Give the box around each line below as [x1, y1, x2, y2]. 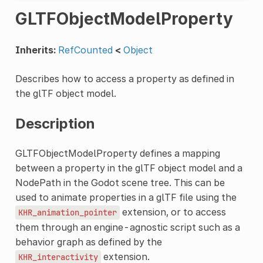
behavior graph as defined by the [15, 235, 162, 248]
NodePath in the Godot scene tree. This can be [15, 176, 225, 188]
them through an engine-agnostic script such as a [15, 221, 240, 233]
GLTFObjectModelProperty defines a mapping [15, 147, 220, 159]
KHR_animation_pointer [18, 207, 117, 218]
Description [15, 114, 95, 132]
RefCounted [58, 43, 113, 56]
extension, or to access [119, 205, 226, 218]
